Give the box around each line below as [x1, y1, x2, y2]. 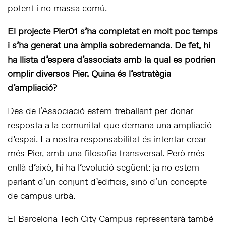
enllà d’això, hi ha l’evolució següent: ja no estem [8, 162, 199, 175]
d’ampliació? [8, 82, 57, 95]
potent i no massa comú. [8, 3, 107, 15]
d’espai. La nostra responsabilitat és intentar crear [8, 134, 206, 146]
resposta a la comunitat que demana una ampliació [8, 120, 212, 132]
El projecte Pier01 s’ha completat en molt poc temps [8, 26, 218, 38]
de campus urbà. [8, 190, 75, 203]
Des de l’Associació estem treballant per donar [8, 105, 193, 118]
